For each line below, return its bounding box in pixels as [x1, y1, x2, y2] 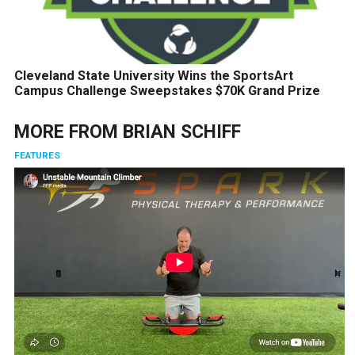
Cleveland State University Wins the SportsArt [13, 67, 293, 83]
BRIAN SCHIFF [122, 120, 241, 143]
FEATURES [13, 149, 60, 161]
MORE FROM [13, 120, 123, 143]
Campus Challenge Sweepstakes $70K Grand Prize [13, 82, 320, 98]
